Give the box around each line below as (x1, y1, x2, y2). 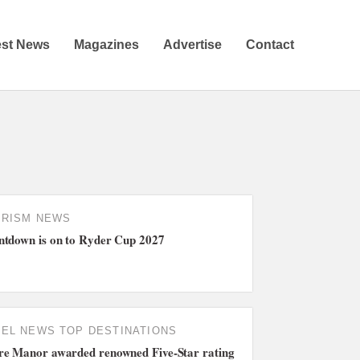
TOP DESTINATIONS (59, 325, 178, 337)
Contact (245, 37, 294, 51)
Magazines (73, 37, 139, 51)
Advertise (162, 37, 222, 51)
